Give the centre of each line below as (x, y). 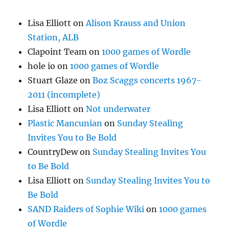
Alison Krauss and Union (136, 23)
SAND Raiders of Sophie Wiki (86, 209)
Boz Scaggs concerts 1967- (147, 81)
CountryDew (53, 152)
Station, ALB (53, 38)
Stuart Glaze (53, 81)
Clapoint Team (58, 52)
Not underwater (118, 109)
